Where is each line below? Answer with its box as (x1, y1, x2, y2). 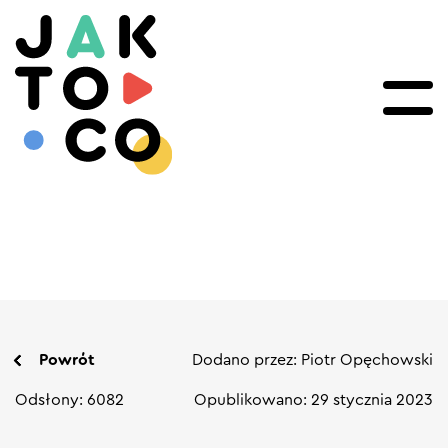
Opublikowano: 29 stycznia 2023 (194, 392, 433, 408)
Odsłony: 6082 (15, 392, 124, 408)
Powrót (39, 352, 95, 368)
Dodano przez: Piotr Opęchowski (192, 352, 433, 368)
